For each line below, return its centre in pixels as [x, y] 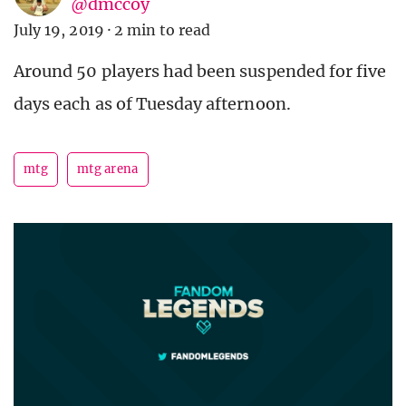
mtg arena [107, 169]
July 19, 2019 [59, 30]
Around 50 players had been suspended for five [200, 72]
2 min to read [162, 30]
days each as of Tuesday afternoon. [152, 104]
